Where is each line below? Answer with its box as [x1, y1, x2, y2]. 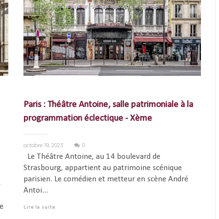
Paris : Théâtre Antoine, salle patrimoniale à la [23, 100, 193, 110]
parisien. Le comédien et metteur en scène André [23, 175, 188, 184]
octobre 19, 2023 [23, 142, 65, 149]
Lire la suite [23, 205, 55, 211]
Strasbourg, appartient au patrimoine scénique [23, 164, 182, 173]
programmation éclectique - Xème [23, 114, 152, 124]
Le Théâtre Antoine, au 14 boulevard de [23, 153, 160, 161]
